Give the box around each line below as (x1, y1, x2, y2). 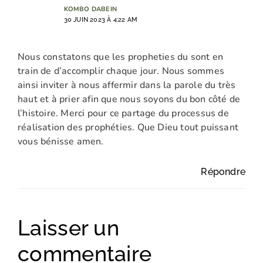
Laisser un (18, 215, 120, 240)
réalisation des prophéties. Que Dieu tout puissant (18, 120, 239, 134)
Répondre (201, 166, 245, 177)
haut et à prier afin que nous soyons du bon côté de (18, 92, 241, 106)
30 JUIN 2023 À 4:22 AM (63, 16, 138, 24)
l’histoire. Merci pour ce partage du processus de (18, 106, 229, 120)
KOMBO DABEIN (63, 5, 117, 14)
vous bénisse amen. (18, 134, 104, 148)
